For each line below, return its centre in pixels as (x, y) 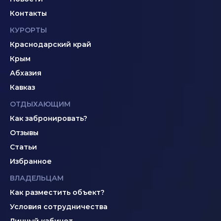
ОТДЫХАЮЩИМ (40, 104)
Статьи (23, 147)
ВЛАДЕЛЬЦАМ (37, 178)
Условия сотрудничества (59, 207)
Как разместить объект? (57, 192)
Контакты (28, 13)
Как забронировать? (49, 118)
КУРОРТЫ (28, 30)
